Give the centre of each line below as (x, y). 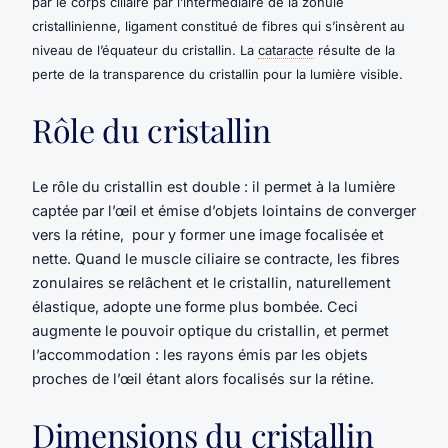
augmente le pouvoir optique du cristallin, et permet (210, 330)
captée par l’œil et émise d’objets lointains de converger (224, 210)
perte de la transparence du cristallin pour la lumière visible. (217, 73)
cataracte (286, 49)
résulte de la (354, 49)
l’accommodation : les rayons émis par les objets (200, 354)
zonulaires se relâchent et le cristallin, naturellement (211, 282)
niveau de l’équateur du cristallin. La (145, 49)
